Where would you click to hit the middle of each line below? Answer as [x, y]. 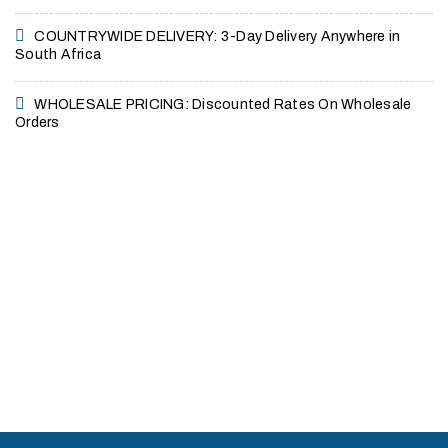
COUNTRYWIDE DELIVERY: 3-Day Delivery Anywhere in [217, 36]
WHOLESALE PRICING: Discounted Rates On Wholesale [223, 104]
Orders [37, 122]
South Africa [58, 54]
